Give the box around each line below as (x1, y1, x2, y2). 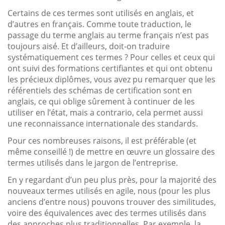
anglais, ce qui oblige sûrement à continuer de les (8, 95, 195, 107)
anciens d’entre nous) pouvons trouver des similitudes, (8, 196, 216, 207)
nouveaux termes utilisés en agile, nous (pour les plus (8, 185, 210, 196)
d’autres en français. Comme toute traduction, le (8, 18, 191, 30)
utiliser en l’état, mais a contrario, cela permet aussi (8, 106, 203, 118)
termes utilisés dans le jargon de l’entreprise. (8, 157, 178, 168)
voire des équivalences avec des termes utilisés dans (8, 207, 206, 218)
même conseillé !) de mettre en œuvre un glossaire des (8, 146, 215, 157)
